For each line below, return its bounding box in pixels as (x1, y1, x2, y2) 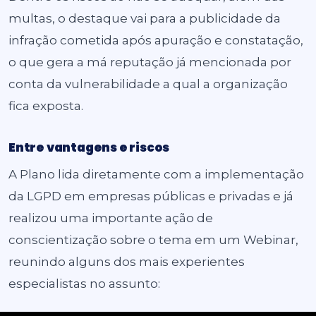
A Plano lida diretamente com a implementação (8, 167, 304, 181)
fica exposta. (8, 99, 83, 113)
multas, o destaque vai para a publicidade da (8, 11, 281, 25)
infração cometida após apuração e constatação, (8, 33, 303, 47)
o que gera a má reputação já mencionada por (8, 55, 291, 69)
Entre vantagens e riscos (8, 139, 170, 156)
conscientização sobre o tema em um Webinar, (8, 233, 298, 247)
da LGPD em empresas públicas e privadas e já (8, 189, 293, 203)
